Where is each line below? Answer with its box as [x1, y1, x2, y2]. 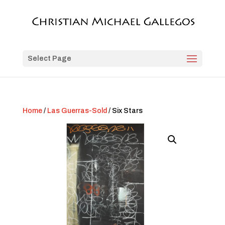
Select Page [27, 55, 71, 62]
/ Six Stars [106, 107, 143, 115]
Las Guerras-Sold [47, 107, 107, 115]
